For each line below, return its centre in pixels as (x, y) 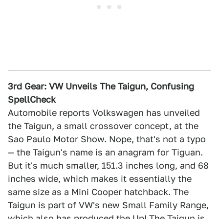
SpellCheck (32, 99)
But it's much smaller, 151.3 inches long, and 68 (108, 165)
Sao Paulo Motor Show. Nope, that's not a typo (107, 139)
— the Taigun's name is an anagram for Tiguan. (105, 152)
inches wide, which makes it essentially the (100, 179)
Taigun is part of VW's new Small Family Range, (108, 205)
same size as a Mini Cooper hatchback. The (98, 192)
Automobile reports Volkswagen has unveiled (104, 113)
